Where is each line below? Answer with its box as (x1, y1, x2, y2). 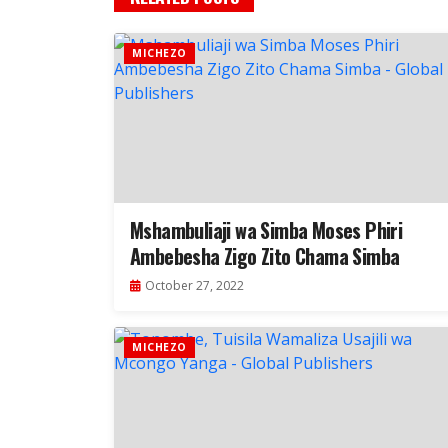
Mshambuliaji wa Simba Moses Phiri (130, 215, 403, 246)
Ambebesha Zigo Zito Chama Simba (130, 241, 400, 272)
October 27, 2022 (145, 277, 244, 295)
